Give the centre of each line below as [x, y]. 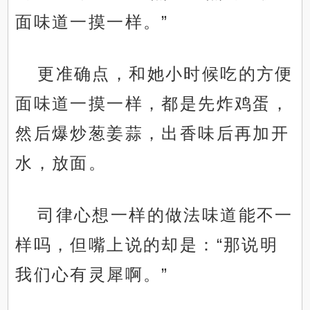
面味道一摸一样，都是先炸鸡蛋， [153, 104]
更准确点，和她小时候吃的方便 [165, 74]
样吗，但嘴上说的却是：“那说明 [147, 245]
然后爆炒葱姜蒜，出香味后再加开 [153, 134]
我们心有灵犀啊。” [92, 275]
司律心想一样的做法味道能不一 [165, 215]
